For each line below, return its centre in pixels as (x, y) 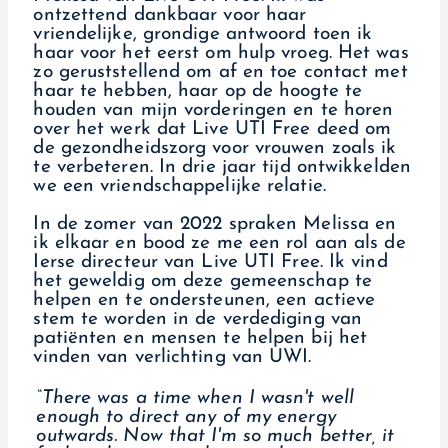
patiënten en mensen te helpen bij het (200, 339)
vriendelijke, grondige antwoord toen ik (203, 35)
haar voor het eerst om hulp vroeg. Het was (221, 54)
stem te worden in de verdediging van (198, 320)
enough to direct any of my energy (186, 418)
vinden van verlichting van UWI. (172, 358)
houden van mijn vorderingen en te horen (213, 111)
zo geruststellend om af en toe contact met (220, 73)
